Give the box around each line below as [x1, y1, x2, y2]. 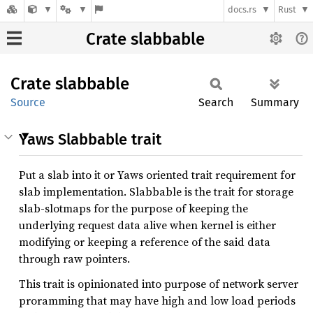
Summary [251, 96, 299, 109]
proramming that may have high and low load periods [19, 293, 296, 308]
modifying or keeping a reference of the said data [19, 234, 270, 249]
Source [10, 96, 45, 109]
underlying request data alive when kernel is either [19, 217, 276, 233]
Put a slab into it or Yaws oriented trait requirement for [19, 167, 296, 182]
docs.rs [228, 4, 257, 15]
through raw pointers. [19, 251, 130, 266]
